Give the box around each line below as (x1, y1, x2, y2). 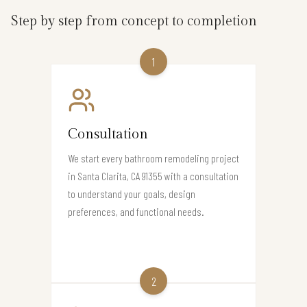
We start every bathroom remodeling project (68, 151, 239, 164)
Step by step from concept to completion (11, 12, 257, 29)
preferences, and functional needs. (68, 204, 204, 218)
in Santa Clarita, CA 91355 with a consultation (68, 169, 238, 182)
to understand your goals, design (68, 186, 195, 200)
